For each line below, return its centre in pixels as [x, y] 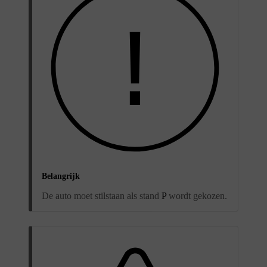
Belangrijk [61, 176]
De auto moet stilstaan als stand [102, 195]
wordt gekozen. [197, 195]
